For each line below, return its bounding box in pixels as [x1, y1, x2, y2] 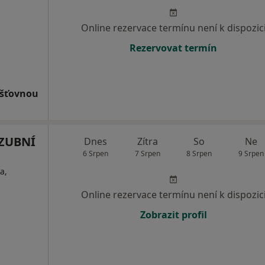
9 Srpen [238, 148, 264, 159]
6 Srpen [83, 148, 109, 159]
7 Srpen [134, 148, 160, 159]
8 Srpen [186, 148, 212, 159]
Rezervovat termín [130, 41, 217, 54]
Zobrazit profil [140, 208, 207, 221]
